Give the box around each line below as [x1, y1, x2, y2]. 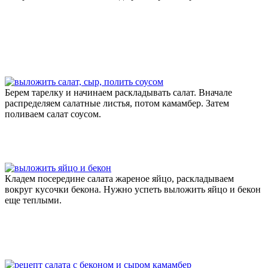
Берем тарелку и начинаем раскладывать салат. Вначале [5, 87, 232, 98]
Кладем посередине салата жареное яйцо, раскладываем [5, 173, 234, 184]
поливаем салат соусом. [5, 108, 101, 119]
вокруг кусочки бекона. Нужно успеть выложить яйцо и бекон [5, 184, 261, 194]
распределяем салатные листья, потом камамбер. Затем [5, 98, 229, 108]
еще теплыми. [5, 194, 62, 205]
